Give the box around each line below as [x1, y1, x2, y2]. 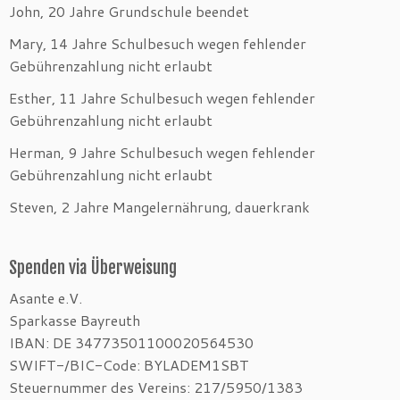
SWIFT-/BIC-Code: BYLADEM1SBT [9, 354, 249, 376]
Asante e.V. [9, 287, 82, 309]
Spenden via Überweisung [9, 257, 177, 279]
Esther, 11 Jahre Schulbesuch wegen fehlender [9, 87, 315, 109]
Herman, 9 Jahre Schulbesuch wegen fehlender [9, 142, 315, 163]
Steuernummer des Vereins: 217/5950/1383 [9, 377, 303, 398]
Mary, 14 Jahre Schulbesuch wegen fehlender [9, 33, 306, 54]
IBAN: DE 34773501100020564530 [9, 332, 254, 354]
